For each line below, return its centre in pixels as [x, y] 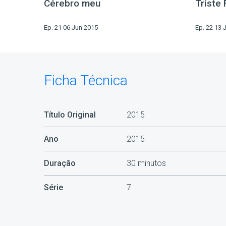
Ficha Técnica [86, 81]
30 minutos [146, 163]
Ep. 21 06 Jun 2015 [71, 28]
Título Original [70, 115]
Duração [60, 163]
